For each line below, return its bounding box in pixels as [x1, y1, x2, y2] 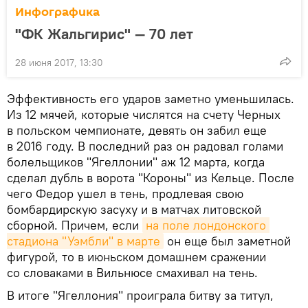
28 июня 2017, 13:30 [15, 56, 103, 69]
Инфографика [15, 3, 100, 21]
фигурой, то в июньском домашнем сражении [7, 248, 266, 265]
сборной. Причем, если [7, 217, 142, 233]
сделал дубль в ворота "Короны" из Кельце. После [7, 169, 294, 186]
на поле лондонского [146, 217, 266, 233]
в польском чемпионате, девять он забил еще [7, 122, 267, 138]
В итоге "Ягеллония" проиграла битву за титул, [7, 287, 274, 303]
